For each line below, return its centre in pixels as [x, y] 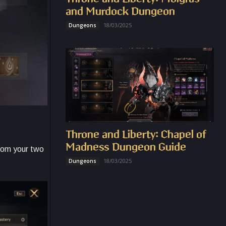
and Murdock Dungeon [120, 11]
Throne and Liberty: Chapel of [136, 134]
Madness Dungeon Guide [126, 147]
